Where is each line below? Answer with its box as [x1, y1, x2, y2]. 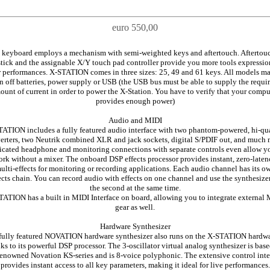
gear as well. [115, 202, 155, 212]
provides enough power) [95, 96, 175, 105]
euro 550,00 [112, 22, 158, 33]
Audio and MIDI [108, 116, 162, 125]
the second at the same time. [89, 183, 181, 192]
